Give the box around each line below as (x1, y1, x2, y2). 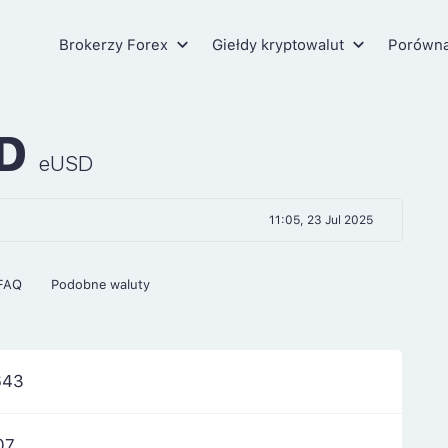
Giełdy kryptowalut (211, 34, 348, 54)
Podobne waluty (50, 275, 150, 292)
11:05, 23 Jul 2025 (268, 212, 373, 227)
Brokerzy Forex (58, 34, 172, 54)
